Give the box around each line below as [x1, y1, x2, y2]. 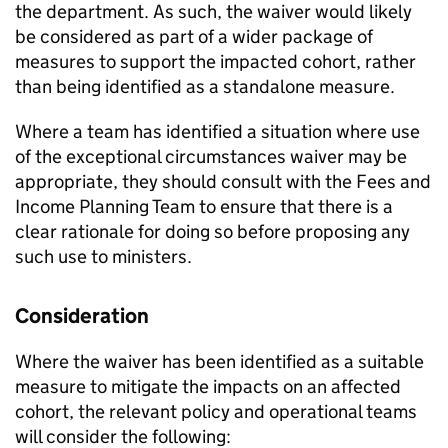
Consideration [15, 303, 149, 330]
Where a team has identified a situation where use [15, 120, 420, 144]
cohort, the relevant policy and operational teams [15, 400, 417, 424]
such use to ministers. [15, 245, 192, 269]
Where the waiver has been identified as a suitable [15, 350, 424, 374]
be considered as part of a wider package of [15, 25, 373, 49]
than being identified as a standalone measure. [15, 75, 395, 99]
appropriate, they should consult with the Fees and [15, 170, 431, 194]
